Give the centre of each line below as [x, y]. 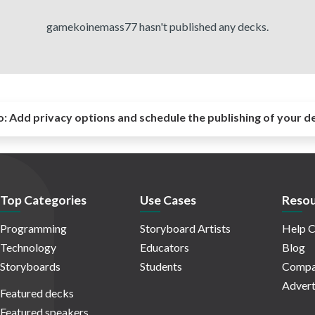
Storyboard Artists [185, 229]
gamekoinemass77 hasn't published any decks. [157, 26]
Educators [165, 247]
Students [161, 266]
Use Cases [168, 200]
